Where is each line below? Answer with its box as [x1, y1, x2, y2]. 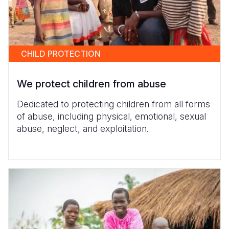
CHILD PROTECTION [21, 48, 101, 59]
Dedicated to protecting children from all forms [17, 98, 210, 109]
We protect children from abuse [17, 77, 166, 90]
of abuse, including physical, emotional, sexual [17, 110, 206, 122]
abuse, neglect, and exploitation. [17, 123, 149, 134]
